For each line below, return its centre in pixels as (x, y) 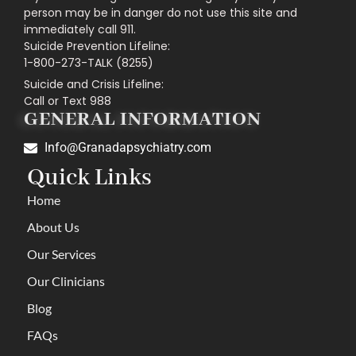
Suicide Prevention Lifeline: (97, 46)
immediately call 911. (80, 30)
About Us (53, 227)
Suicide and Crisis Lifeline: (94, 85)
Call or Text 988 (68, 101)
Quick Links (89, 178)
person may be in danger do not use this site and (161, 13)
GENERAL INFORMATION (143, 120)
